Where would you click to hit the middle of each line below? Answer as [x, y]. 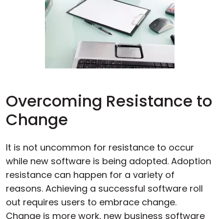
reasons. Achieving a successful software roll [104, 188]
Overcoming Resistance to [109, 101]
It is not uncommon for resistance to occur [100, 147]
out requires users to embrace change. [91, 202]
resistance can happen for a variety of [90, 175]
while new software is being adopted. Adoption [109, 161]
